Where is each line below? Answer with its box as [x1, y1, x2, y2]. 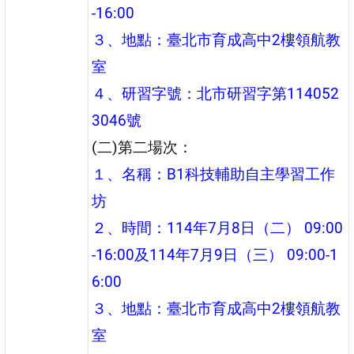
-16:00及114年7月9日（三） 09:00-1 [92, 245, 339, 264]
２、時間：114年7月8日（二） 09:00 [92, 218, 344, 237]
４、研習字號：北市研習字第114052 [92, 84, 340, 103]
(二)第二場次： [92, 137, 194, 156]
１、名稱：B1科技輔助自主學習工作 [92, 164, 336, 183]
